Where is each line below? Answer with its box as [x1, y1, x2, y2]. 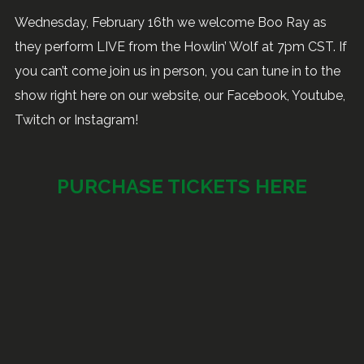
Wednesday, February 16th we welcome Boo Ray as [14, 14, 327, 30]
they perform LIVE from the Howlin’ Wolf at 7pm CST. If [14, 38, 347, 54]
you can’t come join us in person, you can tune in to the [14, 63, 340, 79]
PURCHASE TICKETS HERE [57, 174, 307, 198]
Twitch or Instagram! [14, 111, 138, 128]
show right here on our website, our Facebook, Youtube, [14, 87, 345, 103]
